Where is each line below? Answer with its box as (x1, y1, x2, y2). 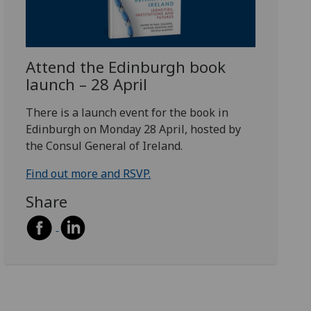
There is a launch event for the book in (26, 105, 229, 121)
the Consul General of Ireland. (26, 138, 186, 154)
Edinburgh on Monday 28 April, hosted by (26, 121, 242, 137)
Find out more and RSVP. (26, 166, 151, 182)
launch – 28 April (26, 74, 148, 96)
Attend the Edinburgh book (26, 56, 226, 78)
